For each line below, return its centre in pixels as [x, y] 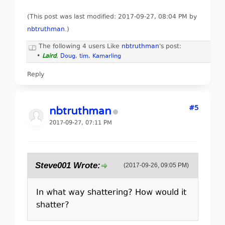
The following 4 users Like [80, 47]
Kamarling [106, 57]
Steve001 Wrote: [68, 165]
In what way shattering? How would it [111, 193]
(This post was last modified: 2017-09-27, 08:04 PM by [112, 17]
